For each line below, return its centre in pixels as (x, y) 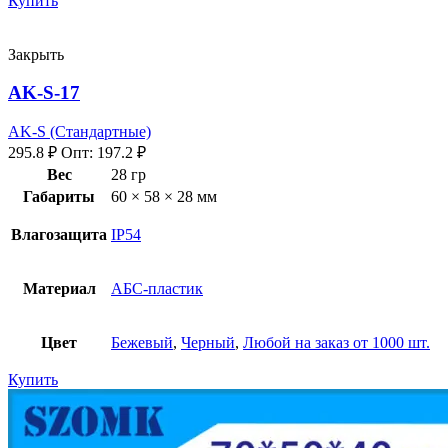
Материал (59, 289)
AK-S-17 (44, 93)
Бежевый (142, 343)
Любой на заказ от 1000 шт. (336, 343)
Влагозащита (59, 235)
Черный (208, 343)
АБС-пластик (157, 289)
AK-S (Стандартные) (79, 132)
